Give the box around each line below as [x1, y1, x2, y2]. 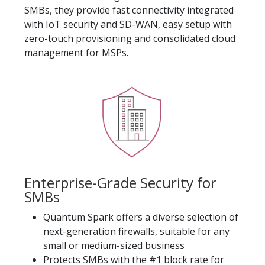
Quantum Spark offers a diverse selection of [43, 210, 238, 224]
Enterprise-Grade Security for [24, 172, 216, 192]
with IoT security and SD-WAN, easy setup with [24, 17, 232, 31]
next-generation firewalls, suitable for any [43, 224, 230, 238]
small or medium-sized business [43, 238, 185, 252]
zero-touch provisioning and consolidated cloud [24, 31, 235, 45]
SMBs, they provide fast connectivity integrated [24, 3, 234, 17]
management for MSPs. [24, 46, 128, 59]
